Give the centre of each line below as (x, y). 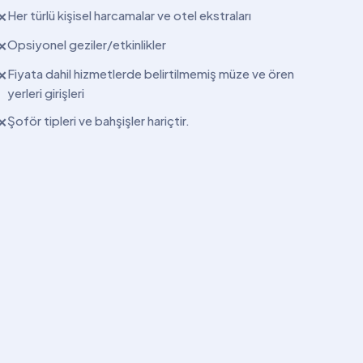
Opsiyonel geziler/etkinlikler (87, 44)
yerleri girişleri (46, 92)
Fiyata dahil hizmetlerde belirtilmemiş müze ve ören (151, 73)
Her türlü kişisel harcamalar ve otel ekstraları (130, 15)
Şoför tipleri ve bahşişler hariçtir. (99, 120)
